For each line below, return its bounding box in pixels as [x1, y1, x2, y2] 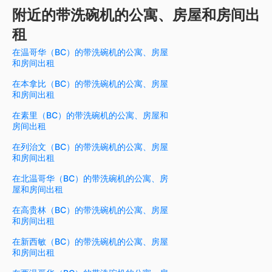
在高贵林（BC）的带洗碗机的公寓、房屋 [12, 205, 168, 216]
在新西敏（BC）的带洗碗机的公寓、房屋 [12, 236, 168, 247]
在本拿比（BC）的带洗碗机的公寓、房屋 [12, 78, 168, 89]
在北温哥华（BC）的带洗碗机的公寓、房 [12, 173, 168, 184]
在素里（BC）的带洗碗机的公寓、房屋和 [12, 110, 168, 121]
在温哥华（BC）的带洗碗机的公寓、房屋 [12, 47, 168, 58]
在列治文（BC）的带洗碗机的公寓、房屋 [12, 141, 168, 152]
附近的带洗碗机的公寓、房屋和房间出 [12, 6, 260, 24]
